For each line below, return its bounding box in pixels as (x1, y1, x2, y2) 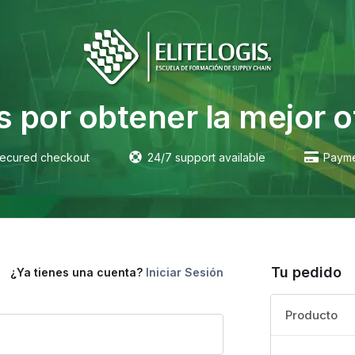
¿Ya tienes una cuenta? (10, 265, 147, 279)
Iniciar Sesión (146, 265, 224, 279)
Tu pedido (271, 263, 342, 281)
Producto (285, 307, 338, 323)
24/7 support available (147, 150, 265, 164)
